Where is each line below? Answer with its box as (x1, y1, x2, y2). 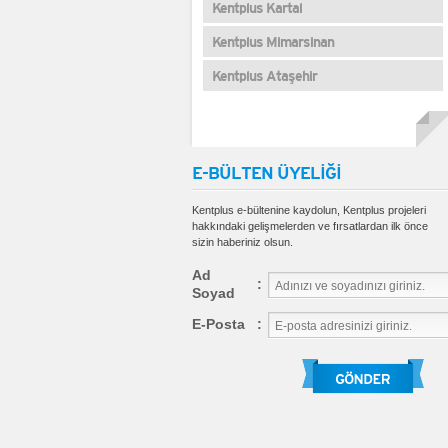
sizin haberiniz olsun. (192, 236, 293, 248)
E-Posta (192, 316, 245, 332)
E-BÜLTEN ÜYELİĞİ (192, 164, 341, 183)
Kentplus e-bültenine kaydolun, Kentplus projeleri (192, 204, 426, 216)
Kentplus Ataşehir (211, 68, 317, 84)
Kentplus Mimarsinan (211, 34, 334, 50)
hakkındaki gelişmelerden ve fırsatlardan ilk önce (192, 220, 428, 232)
